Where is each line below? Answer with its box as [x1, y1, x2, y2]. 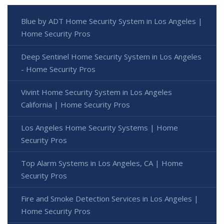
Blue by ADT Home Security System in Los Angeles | [21, 16, 202, 26]
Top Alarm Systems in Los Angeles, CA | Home [21, 158, 183, 168]
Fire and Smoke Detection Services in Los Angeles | [21, 193, 198, 204]
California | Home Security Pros [21, 99, 130, 110]
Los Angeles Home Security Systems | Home [21, 122, 178, 133]
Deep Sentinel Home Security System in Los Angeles [21, 51, 201, 62]
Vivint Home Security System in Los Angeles [21, 87, 172, 97]
